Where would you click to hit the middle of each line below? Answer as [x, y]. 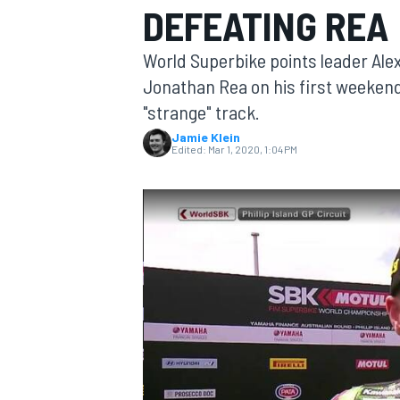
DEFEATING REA [266, 25]
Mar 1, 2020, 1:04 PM [253, 149]
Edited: [189, 149]
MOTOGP [164, 121]
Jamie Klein [206, 137]
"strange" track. [201, 112]
